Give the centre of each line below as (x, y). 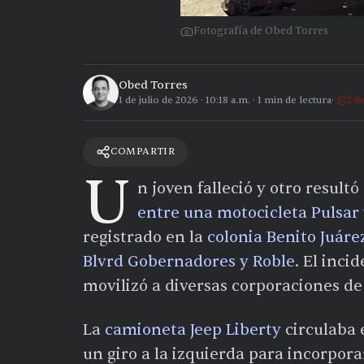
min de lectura (297, 100)
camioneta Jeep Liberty (193, 329)
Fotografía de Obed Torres (261, 30)
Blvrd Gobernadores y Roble (189, 261)
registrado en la (145, 237)
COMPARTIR (143, 151)
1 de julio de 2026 (158, 100)
